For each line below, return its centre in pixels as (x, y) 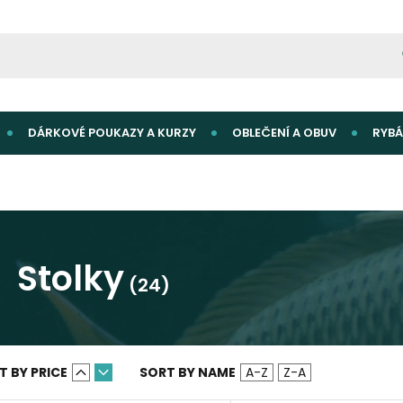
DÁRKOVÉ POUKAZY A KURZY (112, 133)
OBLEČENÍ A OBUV (284, 133)
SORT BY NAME (188, 372)
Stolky (71, 278)
